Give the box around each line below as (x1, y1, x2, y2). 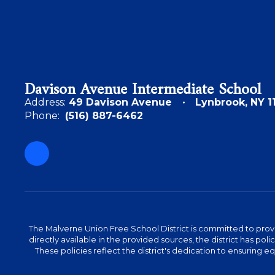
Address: (25, 96, 66, 108)
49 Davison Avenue (69, 96, 172, 108)
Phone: (25, 110, 60, 122)
